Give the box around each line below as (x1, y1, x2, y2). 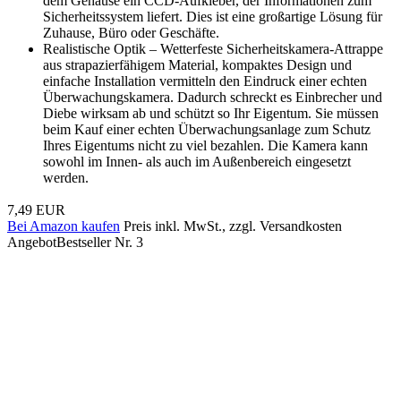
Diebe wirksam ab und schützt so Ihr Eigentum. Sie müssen (43, 105, 379, 121)
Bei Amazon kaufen (7, 218, 120, 234)
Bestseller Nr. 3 (56, 234, 143, 250)
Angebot (7, 234, 56, 250)
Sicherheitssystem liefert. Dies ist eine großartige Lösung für (43, 8, 382, 24)
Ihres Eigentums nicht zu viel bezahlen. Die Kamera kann (43, 137, 368, 153)
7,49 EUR (7, 201, 65, 218)
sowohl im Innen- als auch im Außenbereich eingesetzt (43, 153, 351, 169)
